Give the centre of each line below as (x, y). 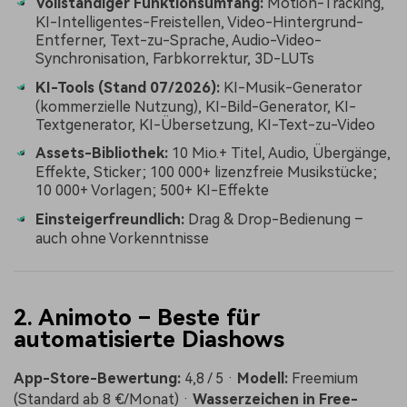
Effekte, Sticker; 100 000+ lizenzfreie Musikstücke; (206, 173)
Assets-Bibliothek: (102, 154)
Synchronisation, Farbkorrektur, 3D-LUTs (175, 59)
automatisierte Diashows (149, 339)
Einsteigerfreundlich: (110, 219)
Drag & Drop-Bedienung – (274, 219)
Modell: (263, 378)
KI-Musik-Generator (291, 87)
